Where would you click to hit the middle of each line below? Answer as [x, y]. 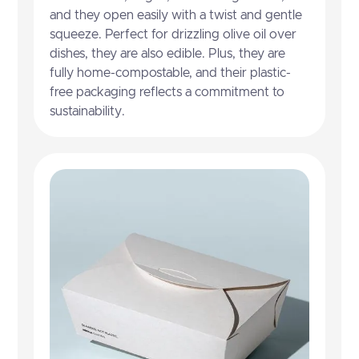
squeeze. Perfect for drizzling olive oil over [173, 34]
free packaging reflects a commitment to [167, 92]
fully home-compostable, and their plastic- [171, 73]
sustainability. [88, 111]
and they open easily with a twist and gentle [176, 15]
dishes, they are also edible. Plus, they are [168, 53]
